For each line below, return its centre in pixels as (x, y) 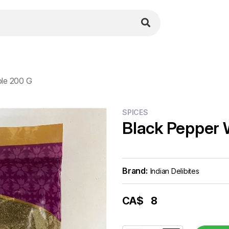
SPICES (135, 112)
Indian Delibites (175, 171)
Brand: (135, 171)
